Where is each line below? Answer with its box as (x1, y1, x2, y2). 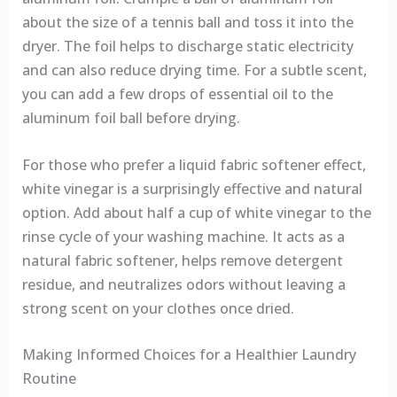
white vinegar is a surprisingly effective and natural (21, 178, 362, 198)
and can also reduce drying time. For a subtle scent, (21, 59, 367, 80)
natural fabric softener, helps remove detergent (21, 250, 343, 270)
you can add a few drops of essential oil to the (21, 83, 333, 104)
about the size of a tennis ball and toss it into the (21, 12, 354, 32)
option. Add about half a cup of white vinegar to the (21, 202, 371, 222)
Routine (21, 369, 76, 389)
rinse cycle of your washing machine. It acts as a (21, 226, 345, 246)
